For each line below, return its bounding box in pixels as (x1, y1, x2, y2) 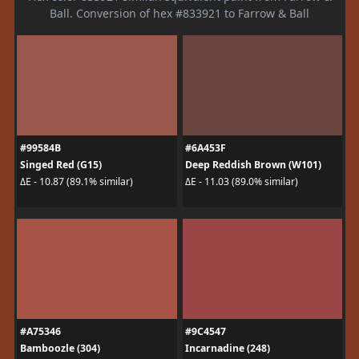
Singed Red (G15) (19, 157, 102, 171)
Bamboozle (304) (19, 341, 100, 355)
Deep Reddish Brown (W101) (185, 157, 321, 171)
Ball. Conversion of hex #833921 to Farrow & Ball (50, 5, 309, 21)
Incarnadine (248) (185, 341, 270, 355)
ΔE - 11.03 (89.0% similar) (185, 175, 298, 188)
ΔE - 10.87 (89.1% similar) (19, 175, 133, 188)
